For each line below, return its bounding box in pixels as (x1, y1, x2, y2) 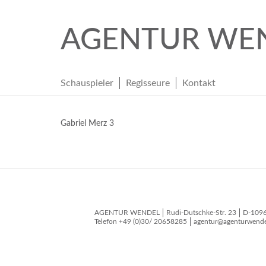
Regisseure (126, 78, 170, 88)
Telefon (94, 218, 119, 226)
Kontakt (182, 78, 216, 88)
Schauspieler (61, 78, 113, 88)
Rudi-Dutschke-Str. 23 (166, 209, 236, 217)
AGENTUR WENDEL (94, 209, 160, 217)
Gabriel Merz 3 (61, 119, 114, 128)
